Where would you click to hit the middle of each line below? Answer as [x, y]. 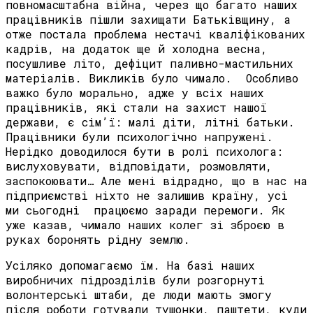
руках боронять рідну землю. [98, 240]
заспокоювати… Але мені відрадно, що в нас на [156, 181]
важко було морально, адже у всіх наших [135, 93]
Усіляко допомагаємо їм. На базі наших [130, 265]
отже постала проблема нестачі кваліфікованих [155, 34]
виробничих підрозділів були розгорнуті [135, 280]
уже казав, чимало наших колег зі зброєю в [145, 225]
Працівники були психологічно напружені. [139, 137]
